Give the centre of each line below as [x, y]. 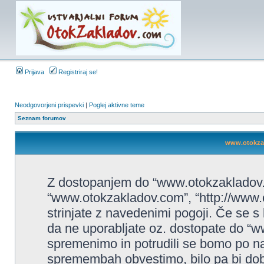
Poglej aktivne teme [117, 105]
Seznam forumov [42, 118]
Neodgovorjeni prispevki [49, 105]
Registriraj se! [77, 72]
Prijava [34, 72]
